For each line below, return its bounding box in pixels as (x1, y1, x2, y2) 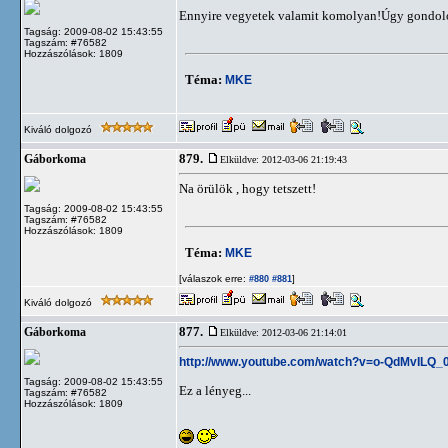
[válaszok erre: (179, 273, 246, 284)
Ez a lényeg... (179, 383, 251, 398)
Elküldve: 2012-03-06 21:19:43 (220, 154, 347, 165)
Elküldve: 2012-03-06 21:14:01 (220, 327, 347, 338)
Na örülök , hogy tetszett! (179, 181, 316, 196)
